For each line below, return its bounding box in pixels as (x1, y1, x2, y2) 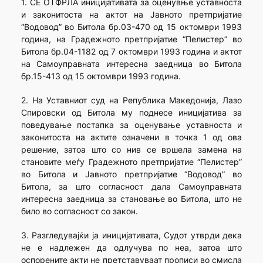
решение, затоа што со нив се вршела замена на (21, 144, 242, 155)
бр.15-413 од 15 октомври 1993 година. (21, 71, 181, 82)
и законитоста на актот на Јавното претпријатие (21, 9, 242, 20)
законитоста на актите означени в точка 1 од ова (21, 132, 242, 143)
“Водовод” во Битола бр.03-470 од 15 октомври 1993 (21, 22, 242, 32)
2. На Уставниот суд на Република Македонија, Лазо (21, 95, 242, 106)
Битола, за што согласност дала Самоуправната (21, 181, 242, 192)
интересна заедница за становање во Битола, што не (21, 194, 242, 204)
